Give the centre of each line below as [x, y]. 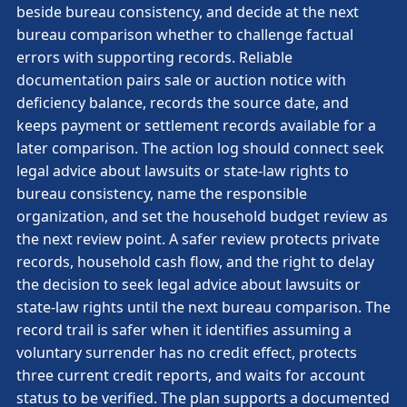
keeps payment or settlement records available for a [196, 125]
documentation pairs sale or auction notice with [181, 80]
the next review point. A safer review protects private [198, 239]
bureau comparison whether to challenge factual [185, 35]
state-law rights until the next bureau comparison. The [203, 307]
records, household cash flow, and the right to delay [195, 262]
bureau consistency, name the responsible [162, 194]
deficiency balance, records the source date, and [183, 103]
